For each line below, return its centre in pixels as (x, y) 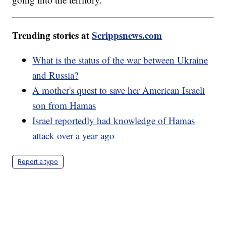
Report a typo (38, 161)
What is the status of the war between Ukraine (120, 60)
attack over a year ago (74, 135)
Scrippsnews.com (127, 35)
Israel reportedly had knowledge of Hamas (114, 120)
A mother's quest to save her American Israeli (119, 90)
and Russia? (55, 75)
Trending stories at (52, 35)
